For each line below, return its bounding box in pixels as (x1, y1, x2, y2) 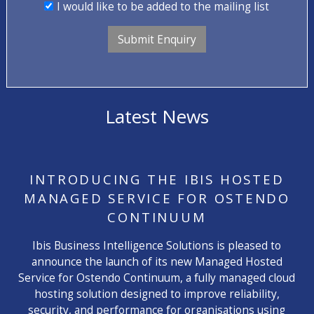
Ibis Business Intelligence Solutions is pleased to (32, 237, 282, 253)
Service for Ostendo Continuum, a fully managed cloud (18, 269, 296, 285)
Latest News (104, 103, 209, 129)
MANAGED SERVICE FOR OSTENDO (23, 189, 291, 207)
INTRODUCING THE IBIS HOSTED (29, 170, 285, 189)
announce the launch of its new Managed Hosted (31, 253, 282, 269)
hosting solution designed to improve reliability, (34, 285, 280, 301)
